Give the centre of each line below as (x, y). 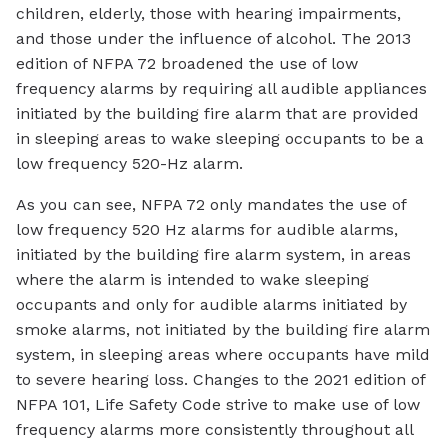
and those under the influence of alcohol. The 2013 (213, 38)
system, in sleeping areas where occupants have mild (223, 354)
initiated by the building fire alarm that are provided (217, 113)
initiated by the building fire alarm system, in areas (213, 254)
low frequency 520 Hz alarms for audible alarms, (207, 229)
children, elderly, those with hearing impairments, (208, 13)
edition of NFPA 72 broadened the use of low (187, 63)
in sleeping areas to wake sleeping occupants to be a (220, 138)
